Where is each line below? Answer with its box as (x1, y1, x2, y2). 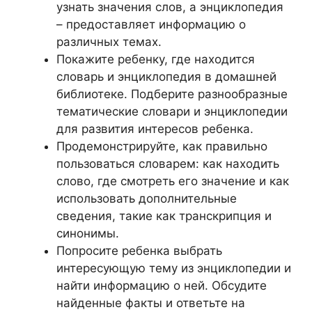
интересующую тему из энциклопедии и (56, 261, 291, 275)
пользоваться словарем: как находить (56, 157, 279, 171)
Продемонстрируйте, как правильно (56, 139, 267, 153)
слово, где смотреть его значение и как (56, 174, 289, 188)
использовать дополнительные (56, 192, 237, 205)
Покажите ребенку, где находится (56, 52, 255, 66)
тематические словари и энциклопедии (56, 104, 288, 118)
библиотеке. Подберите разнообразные (56, 87, 288, 101)
